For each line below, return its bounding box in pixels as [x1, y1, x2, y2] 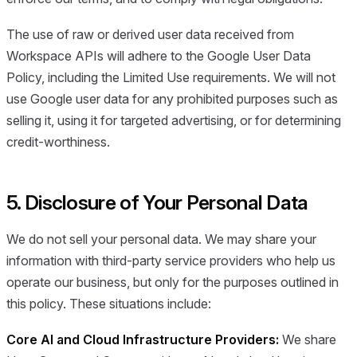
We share [279, 331, 336, 347]
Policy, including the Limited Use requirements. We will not [6, 69, 335, 86]
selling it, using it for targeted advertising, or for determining [6, 112, 341, 129]
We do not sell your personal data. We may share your [6, 230, 316, 247]
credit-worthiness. [6, 134, 110, 151]
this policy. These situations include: [6, 295, 211, 312]
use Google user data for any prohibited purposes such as [6, 91, 338, 108]
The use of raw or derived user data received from [6, 26, 294, 43]
